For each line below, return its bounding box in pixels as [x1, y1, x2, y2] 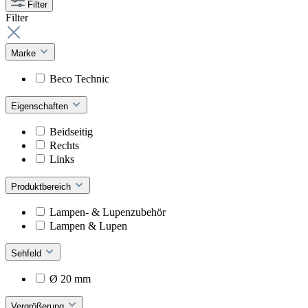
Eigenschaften [11, 100, 71, 111]
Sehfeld [11, 247, 44, 258]
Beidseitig [49, 125, 93, 137]
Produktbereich [11, 181, 74, 192]
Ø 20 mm [49, 272, 91, 285]
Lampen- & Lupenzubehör [49, 206, 166, 218]
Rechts [49, 139, 79, 151]
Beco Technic [49, 72, 109, 85]
